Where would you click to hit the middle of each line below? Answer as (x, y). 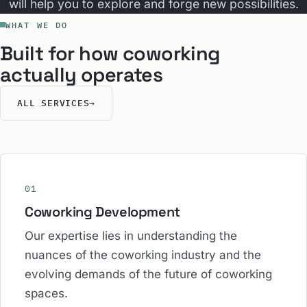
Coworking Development (102, 212)
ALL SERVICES (53, 103)
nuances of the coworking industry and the (143, 255)
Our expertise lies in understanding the (131, 235)
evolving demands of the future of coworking (149, 274)
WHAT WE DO (37, 25)
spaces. (47, 293)
